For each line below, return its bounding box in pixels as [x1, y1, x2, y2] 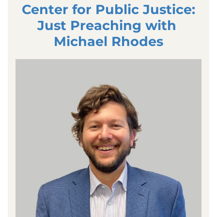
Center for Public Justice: [22, 1, 195, 17]
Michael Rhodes [54, 33, 163, 49]
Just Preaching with [37, 17, 176, 33]
